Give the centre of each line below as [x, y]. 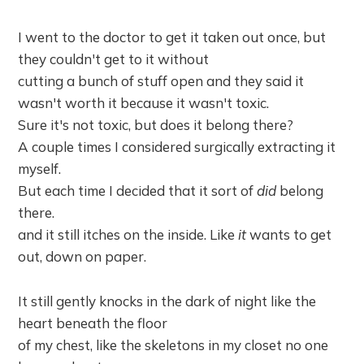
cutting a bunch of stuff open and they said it [161, 81]
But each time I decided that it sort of [138, 191]
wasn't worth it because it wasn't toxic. [144, 103]
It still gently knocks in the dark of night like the [167, 301]
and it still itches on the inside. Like [128, 234]
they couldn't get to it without [114, 59]
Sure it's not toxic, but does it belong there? [156, 125]
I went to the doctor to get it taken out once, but [172, 37]
